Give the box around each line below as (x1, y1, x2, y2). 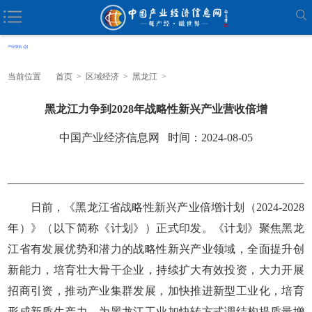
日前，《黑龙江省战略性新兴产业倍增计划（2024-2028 (8, 201, 304, 213)
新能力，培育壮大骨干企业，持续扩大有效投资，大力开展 (8, 263, 304, 276)
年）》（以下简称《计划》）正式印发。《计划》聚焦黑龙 (8, 221, 304, 234)
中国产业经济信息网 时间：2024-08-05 (59, 131, 253, 143)
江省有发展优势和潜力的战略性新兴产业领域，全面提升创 (8, 242, 304, 255)
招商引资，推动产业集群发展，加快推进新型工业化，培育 (8, 284, 304, 297)
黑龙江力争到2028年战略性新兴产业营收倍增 (45, 102, 267, 115)
